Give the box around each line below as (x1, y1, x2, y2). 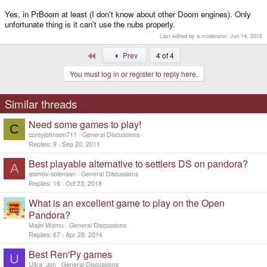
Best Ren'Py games (29, 247, 112, 262)
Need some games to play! (29, 117, 141, 132)
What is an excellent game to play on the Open (29, 196, 225, 210)
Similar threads (5, 96, 77, 112)
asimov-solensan (29, 169, 76, 179)
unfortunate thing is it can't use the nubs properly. (5, 18, 175, 30)
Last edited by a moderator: (160, 32, 230, 41)
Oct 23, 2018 (66, 178, 102, 188)
